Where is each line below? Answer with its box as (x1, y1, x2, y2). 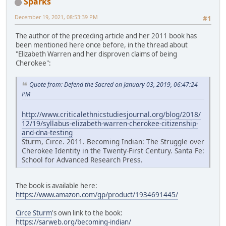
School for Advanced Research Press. (22, 154, 143, 164)
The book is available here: (16, 181, 97, 190)
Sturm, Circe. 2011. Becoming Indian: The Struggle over (22, 136, 204, 146)
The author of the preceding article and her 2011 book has (16, 31, 197, 41)
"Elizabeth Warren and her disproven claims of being (16, 49, 177, 59)
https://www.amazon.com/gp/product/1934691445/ (16, 190, 178, 199)
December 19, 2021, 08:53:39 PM (15, 13, 98, 21)
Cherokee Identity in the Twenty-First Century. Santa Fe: (22, 145, 204, 155)
